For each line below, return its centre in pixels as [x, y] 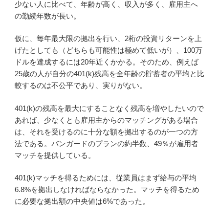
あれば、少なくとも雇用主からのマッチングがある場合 [106, 120]
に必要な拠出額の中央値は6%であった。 [82, 201]
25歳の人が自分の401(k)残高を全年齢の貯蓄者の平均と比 [109, 74]
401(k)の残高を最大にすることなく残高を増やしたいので [109, 108]
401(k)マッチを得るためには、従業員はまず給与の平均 [106, 178]
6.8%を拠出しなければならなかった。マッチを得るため [107, 190]
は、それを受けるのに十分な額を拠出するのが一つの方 [106, 131]
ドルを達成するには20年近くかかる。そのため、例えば [107, 62]
